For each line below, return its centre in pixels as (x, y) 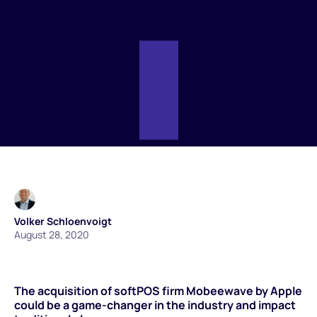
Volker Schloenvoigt (63, 221)
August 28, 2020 (52, 234)
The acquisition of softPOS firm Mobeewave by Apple (158, 290)
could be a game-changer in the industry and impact (155, 305)
